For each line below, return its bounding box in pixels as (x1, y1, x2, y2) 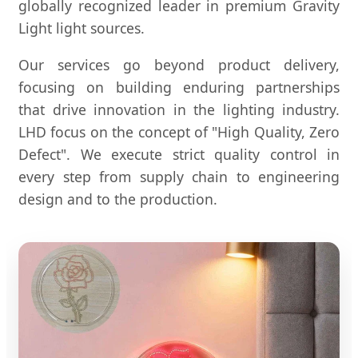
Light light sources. (18, 18, 145, 38)
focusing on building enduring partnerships (18, 77, 340, 97)
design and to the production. (18, 189, 217, 209)
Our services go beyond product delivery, (18, 54, 340, 74)
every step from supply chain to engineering (18, 166, 340, 186)
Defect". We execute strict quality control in (18, 144, 340, 164)
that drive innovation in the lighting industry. (18, 99, 340, 119)
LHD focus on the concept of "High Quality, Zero (18, 121, 340, 141)
